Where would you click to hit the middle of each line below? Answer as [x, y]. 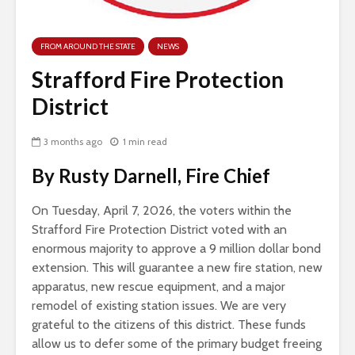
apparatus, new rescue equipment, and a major [158, 287]
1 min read [145, 142]
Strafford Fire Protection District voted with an [159, 230]
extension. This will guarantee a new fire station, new [177, 268]
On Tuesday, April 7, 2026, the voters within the [162, 211]
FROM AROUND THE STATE [88, 47]
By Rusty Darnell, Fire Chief [151, 176]
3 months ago [73, 142]
